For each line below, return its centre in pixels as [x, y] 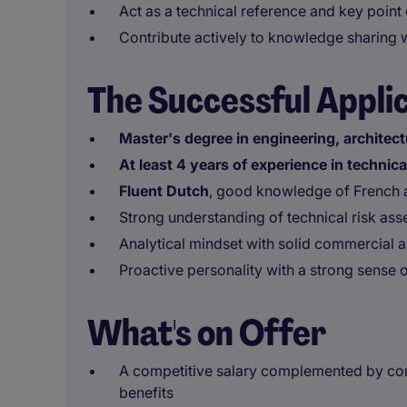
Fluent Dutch [164, 191]
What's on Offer [207, 333]
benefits [146, 392]
